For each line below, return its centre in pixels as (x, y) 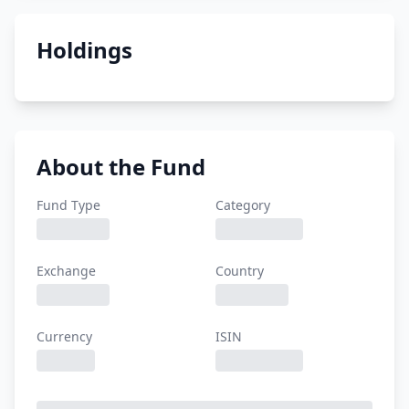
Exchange (66, 271)
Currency (64, 336)
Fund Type (68, 205)
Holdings (84, 50)
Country (240, 271)
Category (243, 205)
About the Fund (121, 167)
